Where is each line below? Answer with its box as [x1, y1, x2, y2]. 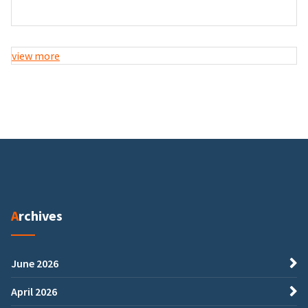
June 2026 [11, 256, 58, 271]
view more [12, 49, 60, 63]
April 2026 [11, 285, 57, 299]
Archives [19, 207, 63, 225]
